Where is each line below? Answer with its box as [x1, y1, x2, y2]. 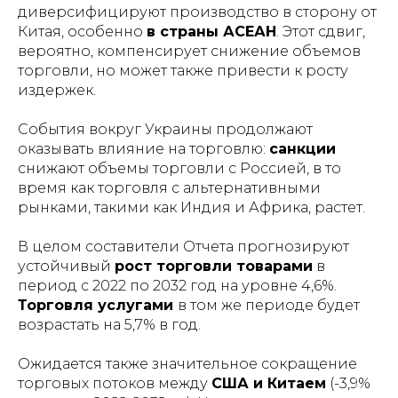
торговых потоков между [18, 375, 211, 392]
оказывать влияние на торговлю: [18, 140, 269, 157]
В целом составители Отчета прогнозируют [18, 238, 349, 255]
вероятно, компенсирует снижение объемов [18, 43, 361, 60]
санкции [269, 140, 336, 157]
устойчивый [18, 258, 115, 275]
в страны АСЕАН [147, 23, 276, 40]
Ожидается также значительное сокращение [18, 355, 357, 372]
